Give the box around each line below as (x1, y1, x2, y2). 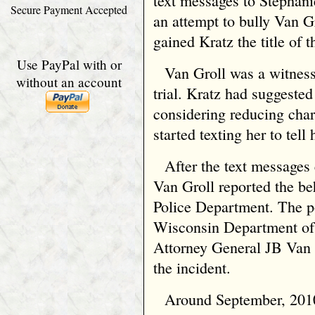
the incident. (153, 257, 231, 278)
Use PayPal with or (16, 56, 122, 73)
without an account (16, 73, 122, 91)
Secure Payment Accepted (11, 2, 128, 17)
